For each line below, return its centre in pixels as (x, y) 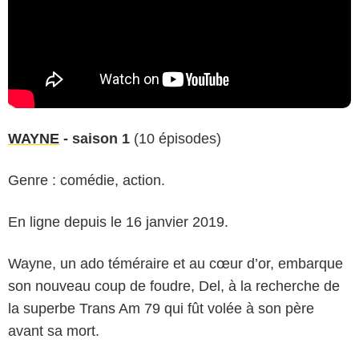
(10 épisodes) (175, 139)
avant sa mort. (54, 331)
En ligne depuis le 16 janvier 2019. (118, 222)
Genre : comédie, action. (87, 181)
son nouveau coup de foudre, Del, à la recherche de (174, 286)
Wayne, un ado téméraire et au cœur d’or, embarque (175, 264)
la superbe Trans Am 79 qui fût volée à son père (161, 309)
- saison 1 (95, 139)
